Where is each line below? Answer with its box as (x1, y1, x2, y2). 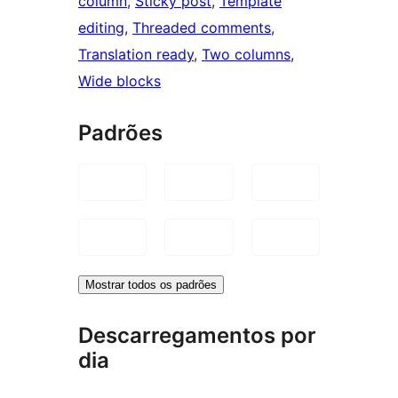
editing (78, 18, 124, 36)
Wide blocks (78, 71, 161, 90)
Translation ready (78, 44, 194, 63)
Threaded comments (132, 18, 271, 36)
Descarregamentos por (78, 322, 316, 348)
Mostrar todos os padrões (85, 277, 217, 291)
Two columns (202, 44, 291, 63)
